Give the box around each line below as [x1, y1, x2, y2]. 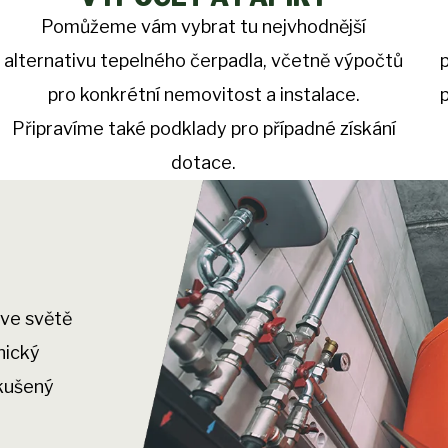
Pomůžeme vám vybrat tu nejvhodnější [41, 16, 367, 38]
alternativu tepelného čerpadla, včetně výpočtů [4, 50, 404, 72]
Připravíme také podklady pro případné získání [11, 118, 396, 140]
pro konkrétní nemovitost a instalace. [47, 84, 360, 106]
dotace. [171, 152, 237, 174]
